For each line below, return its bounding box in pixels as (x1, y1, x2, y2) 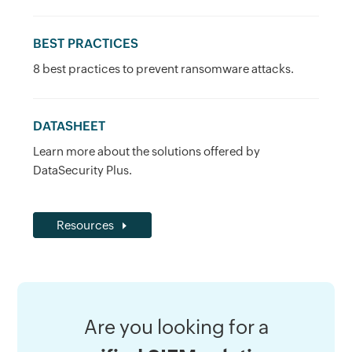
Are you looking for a (83, 315, 269, 338)
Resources (57, 218, 115, 232)
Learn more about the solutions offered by (33, 144, 261, 158)
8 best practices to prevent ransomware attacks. (33, 61, 295, 75)
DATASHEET (33, 118, 106, 134)
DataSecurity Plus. (33, 163, 133, 177)
